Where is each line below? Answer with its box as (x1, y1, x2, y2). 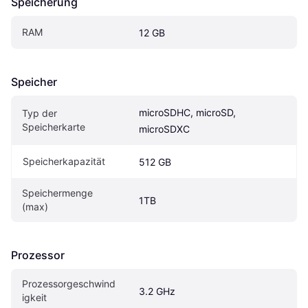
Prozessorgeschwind (22, 277, 115, 289)
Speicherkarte (22, 120, 85, 133)
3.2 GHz (139, 285, 175, 297)
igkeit (22, 291, 47, 303)
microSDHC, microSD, (139, 106, 236, 118)
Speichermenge (22, 186, 93, 199)
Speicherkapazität (23, 155, 105, 167)
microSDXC (139, 122, 190, 135)
